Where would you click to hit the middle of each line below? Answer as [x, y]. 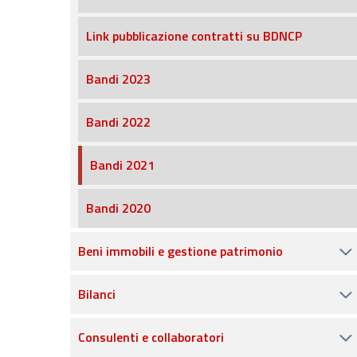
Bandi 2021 [122, 165]
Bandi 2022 [118, 122]
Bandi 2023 [118, 79]
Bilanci [97, 294]
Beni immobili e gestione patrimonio [180, 251]
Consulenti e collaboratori [151, 337]
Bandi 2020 [118, 208]
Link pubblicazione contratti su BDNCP [194, 36]
